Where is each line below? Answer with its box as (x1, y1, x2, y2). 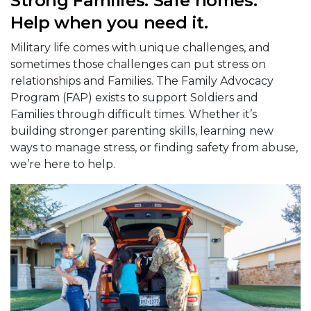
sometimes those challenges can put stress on (10, 58, 266, 72)
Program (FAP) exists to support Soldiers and (10, 91, 258, 105)
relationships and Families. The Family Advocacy (10, 74, 274, 88)
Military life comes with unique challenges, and (10, 41, 270, 55)
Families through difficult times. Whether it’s (10, 108, 257, 121)
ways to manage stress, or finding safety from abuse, (10, 141, 298, 155)
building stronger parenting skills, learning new (10, 124, 274, 138)
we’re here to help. (10, 158, 115, 171)
